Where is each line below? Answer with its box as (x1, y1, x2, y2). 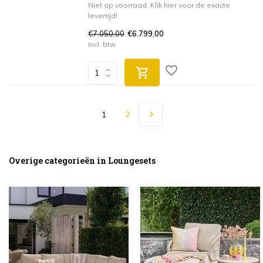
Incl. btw (88, 40, 116, 49)
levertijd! (88, 11, 117, 20)
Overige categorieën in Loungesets (9, 155, 156, 166)
